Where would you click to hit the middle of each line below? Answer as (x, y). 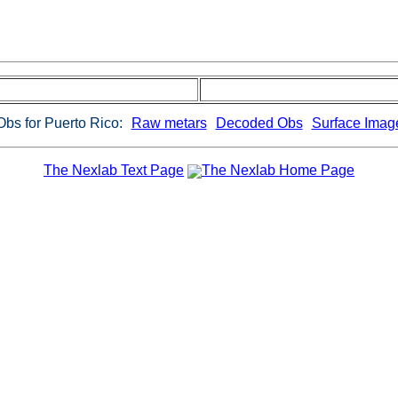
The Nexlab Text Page (114, 170)
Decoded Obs (259, 123)
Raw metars (169, 123)
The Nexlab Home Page (278, 170)
